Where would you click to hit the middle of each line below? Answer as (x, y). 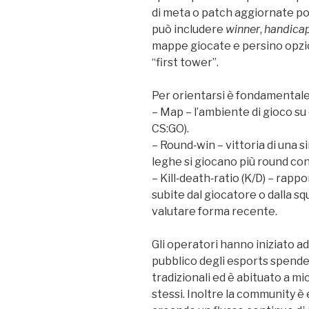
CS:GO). (170, 128)
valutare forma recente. (215, 211)
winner (243, 29)
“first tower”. (185, 62)
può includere (189, 29)
